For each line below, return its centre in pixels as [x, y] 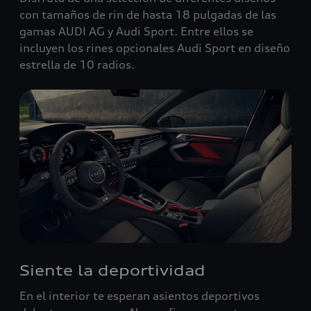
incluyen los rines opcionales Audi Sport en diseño [155, 48]
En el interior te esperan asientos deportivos [140, 295]
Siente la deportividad [112, 270]
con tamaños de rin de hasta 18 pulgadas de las [148, 15]
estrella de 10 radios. [77, 65]
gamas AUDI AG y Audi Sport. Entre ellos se [136, 31]
